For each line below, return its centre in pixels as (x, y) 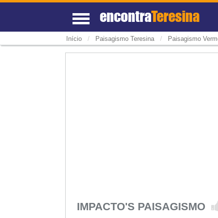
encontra (126, 16)
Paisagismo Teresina (125, 39)
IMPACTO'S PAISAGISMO (144, 206)
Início (74, 39)
